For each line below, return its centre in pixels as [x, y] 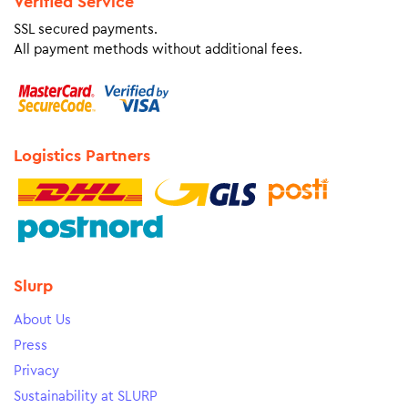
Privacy [36, 371]
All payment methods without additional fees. [158, 50]
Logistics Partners [82, 156]
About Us [42, 320]
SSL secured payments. [86, 30]
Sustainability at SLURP [86, 397]
